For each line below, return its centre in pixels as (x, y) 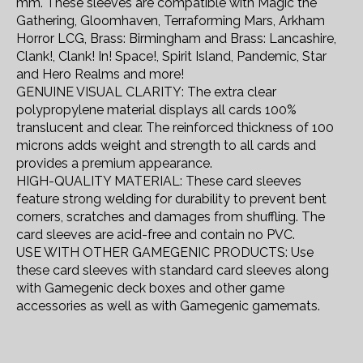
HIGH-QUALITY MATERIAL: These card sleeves (159, 181)
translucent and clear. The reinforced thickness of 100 (175, 127)
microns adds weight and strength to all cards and (166, 145)
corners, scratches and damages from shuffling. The (171, 216)
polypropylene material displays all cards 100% (156, 109)
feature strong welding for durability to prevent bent (171, 199)
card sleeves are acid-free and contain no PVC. (156, 234)
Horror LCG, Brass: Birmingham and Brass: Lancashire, (176, 38)
